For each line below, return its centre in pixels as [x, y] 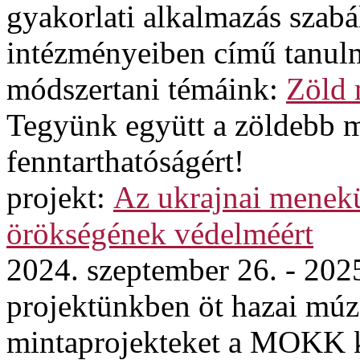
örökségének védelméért [160, 233]
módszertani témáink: [146, 89]
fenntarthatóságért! [125, 161]
